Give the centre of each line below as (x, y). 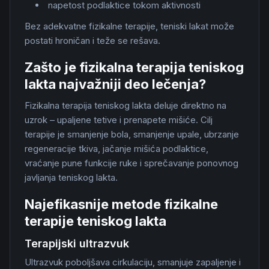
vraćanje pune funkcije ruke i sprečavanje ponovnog (131, 163)
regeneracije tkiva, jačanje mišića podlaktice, (116, 149)
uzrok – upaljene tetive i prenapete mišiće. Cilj (119, 120)
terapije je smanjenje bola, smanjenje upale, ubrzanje (132, 134)
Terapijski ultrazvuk (77, 243)
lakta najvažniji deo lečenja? (115, 84)
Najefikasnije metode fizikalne (121, 204)
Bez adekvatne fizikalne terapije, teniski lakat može (129, 26)
